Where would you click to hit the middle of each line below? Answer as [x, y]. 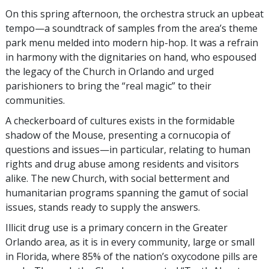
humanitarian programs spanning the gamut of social [127, 193]
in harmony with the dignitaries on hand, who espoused [131, 57]
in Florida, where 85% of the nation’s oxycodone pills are [131, 257]
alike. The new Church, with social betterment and [117, 179]
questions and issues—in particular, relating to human [128, 150]
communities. [35, 101]
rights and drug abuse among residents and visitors [122, 164]
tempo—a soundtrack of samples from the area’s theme [131, 29]
